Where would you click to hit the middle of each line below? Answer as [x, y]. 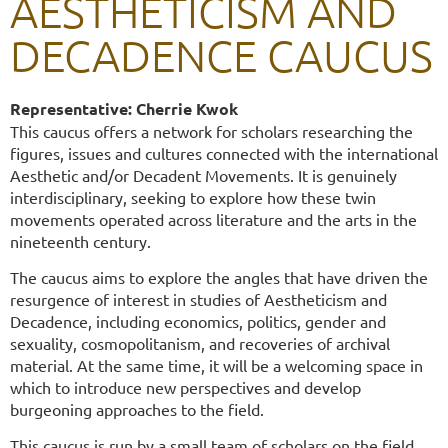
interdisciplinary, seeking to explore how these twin [193, 197]
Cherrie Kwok [187, 109]
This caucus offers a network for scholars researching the [211, 131]
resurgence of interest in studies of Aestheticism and [198, 299]
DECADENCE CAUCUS [221, 55]
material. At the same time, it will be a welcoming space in [216, 365]
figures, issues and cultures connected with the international [224, 153]
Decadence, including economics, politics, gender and [198, 321]
